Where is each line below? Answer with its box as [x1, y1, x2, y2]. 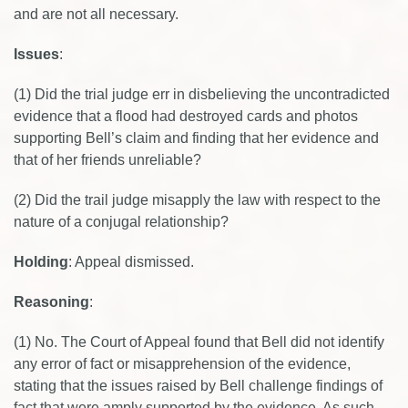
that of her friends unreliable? [14, 152, 201, 168]
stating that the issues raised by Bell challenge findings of [14, 378, 382, 393]
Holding [14, 254, 68, 270]
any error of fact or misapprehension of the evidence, [14, 356, 351, 372]
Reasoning [14, 294, 89, 310]
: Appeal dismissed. [68, 254, 194, 270]
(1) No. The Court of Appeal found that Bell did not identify [14, 334, 384, 350]
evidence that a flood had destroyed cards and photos [14, 108, 358, 124]
